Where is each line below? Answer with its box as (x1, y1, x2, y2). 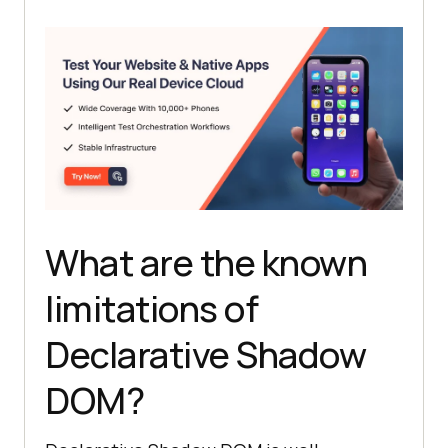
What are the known (45, 238, 367, 288)
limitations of (45, 284, 258, 334)
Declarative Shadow (45, 330, 366, 380)
